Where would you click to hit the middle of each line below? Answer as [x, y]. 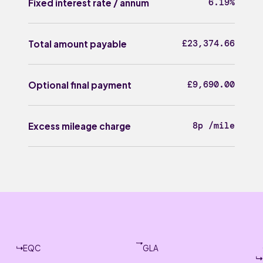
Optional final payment [80, 85]
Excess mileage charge [80, 126]
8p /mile [213, 126]
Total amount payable [78, 43]
